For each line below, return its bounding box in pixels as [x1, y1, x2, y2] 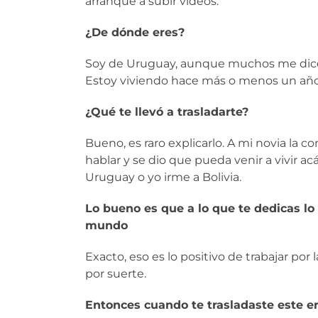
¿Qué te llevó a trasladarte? [85, 104, 248, 119]
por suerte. [85, 266, 146, 280]
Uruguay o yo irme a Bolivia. [85, 170, 241, 184]
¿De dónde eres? [85, 25, 185, 39]
